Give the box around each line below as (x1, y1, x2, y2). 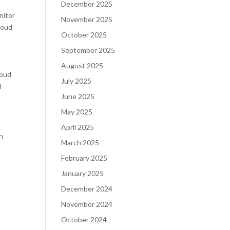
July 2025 (61, 76, 92, 85)
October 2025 (61, 30, 107, 39)
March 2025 (61, 138, 100, 147)
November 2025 (61, 15, 113, 24)
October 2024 (61, 215, 107, 224)
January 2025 (61, 169, 104, 178)
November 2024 (61, 200, 113, 208)
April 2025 (61, 123, 94, 131)
